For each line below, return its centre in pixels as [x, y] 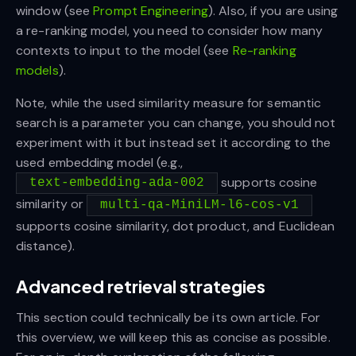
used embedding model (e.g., [99, 162]
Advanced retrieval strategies [141, 286]
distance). [45, 246]
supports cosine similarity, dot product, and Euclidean [176, 226]
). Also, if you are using [273, 10]
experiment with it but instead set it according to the [174, 142]
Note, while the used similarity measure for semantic [169, 103]
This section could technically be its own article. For [168, 317]
